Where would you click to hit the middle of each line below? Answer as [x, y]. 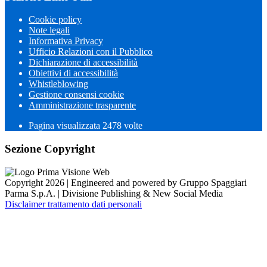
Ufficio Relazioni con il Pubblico [91, 52]
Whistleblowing [58, 84]
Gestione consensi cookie [76, 95]
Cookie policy [55, 20]
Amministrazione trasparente [82, 105]
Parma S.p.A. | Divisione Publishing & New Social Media [114, 193]
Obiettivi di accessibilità [73, 73]
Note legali [49, 30]
